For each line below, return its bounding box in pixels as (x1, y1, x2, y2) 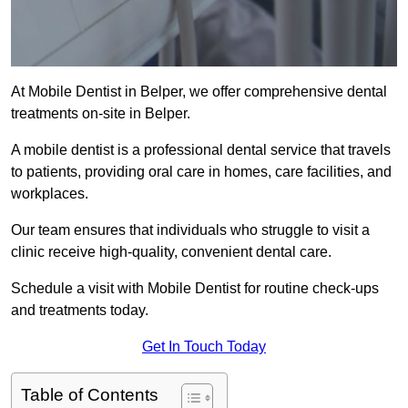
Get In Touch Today (142, 339, 266, 355)
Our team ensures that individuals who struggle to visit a (11, 222, 370, 239)
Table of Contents (21, 385, 158, 405)
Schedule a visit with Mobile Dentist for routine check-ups (11, 280, 379, 297)
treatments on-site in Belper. (11, 106, 190, 122)
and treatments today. (11, 302, 148, 319)
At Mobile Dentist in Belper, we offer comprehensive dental (11, 84, 387, 100)
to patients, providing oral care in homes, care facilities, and (11, 164, 392, 180)
